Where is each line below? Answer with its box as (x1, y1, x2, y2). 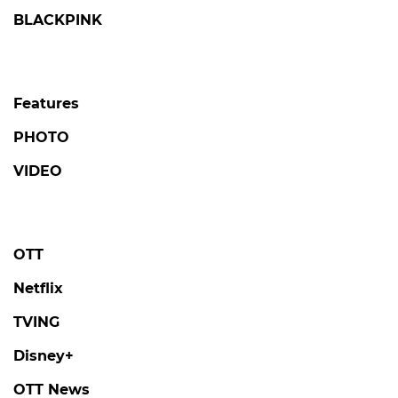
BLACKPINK (13, 12, 102, 29)
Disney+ (13, 347, 74, 365)
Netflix (13, 280, 63, 298)
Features (13, 95, 79, 113)
